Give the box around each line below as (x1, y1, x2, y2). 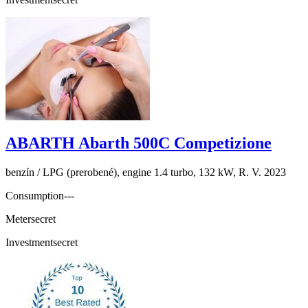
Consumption (5, 189, 64, 201)
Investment (5, 236, 53, 248)
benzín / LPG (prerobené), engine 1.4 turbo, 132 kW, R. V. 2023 (5, 166, 286, 178)
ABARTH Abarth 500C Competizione (5, 133, 272, 152)
